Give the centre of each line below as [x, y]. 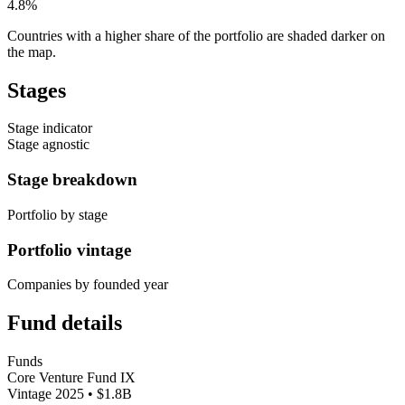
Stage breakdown [72, 180]
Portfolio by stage [57, 214]
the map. [32, 52]
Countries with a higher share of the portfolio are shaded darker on [196, 35]
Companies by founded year [88, 285]
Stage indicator [50, 128]
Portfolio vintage [69, 250]
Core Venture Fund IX [71, 378]
